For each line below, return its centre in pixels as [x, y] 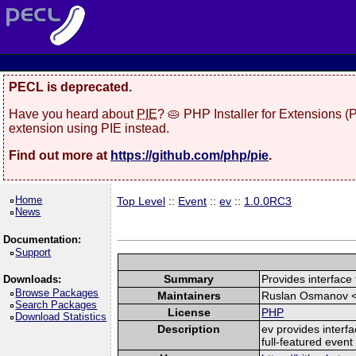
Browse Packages [57, 292]
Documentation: [42, 239]
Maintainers [189, 295]
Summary [189, 279]
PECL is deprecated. [70, 87]
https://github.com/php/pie [190, 155]
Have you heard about [73, 114]
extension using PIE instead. [89, 128]
